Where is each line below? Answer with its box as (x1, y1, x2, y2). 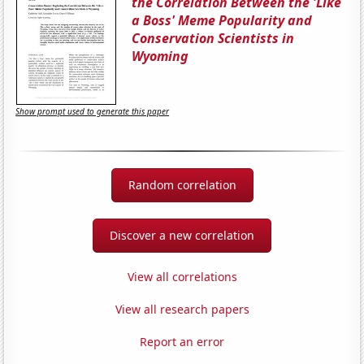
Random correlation (128, 176, 236, 193)
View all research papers (115, 301, 249, 317)
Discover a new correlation (110, 227, 254, 243)
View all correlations (127, 268, 237, 284)
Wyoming (132, 46, 189, 65)
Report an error (140, 333, 224, 349)
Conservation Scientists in (132, 28, 295, 47)
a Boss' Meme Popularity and (132, 11, 313, 29)
